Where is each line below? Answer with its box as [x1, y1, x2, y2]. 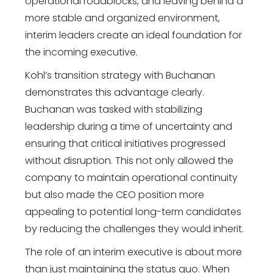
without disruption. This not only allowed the [25, 153, 234, 168]
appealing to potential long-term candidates [25, 204, 242, 219]
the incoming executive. [25, 44, 138, 59]
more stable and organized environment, [25, 10, 221, 25]
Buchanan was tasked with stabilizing [25, 102, 203, 116]
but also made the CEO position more [25, 187, 205, 202]
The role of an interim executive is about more [25, 244, 243, 259]
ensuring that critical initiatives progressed [25, 136, 226, 151]
